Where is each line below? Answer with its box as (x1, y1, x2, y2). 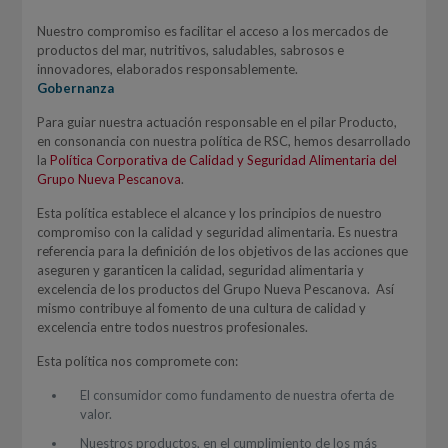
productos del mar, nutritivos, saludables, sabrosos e (36, 42, 344, 58)
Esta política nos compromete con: (36, 353, 238, 369)
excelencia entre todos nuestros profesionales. (36, 319, 308, 335)
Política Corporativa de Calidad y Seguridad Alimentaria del (49, 152, 397, 168)
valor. (79, 406, 112, 422)
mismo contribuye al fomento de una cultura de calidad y (36, 300, 366, 316)
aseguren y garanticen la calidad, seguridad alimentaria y (36, 262, 364, 278)
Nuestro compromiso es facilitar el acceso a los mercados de (36, 23, 388, 39)
